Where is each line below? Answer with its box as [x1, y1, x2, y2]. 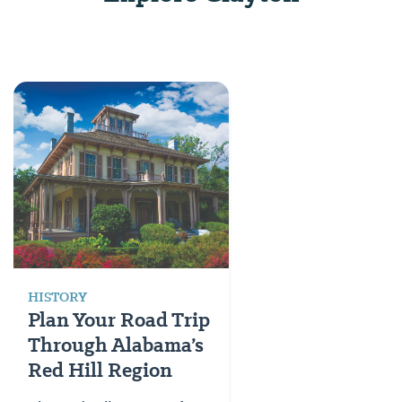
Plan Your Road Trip [28, 305, 210, 334]
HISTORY [28, 287, 87, 306]
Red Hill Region [28, 355, 172, 384]
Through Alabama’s [28, 330, 204, 359]
